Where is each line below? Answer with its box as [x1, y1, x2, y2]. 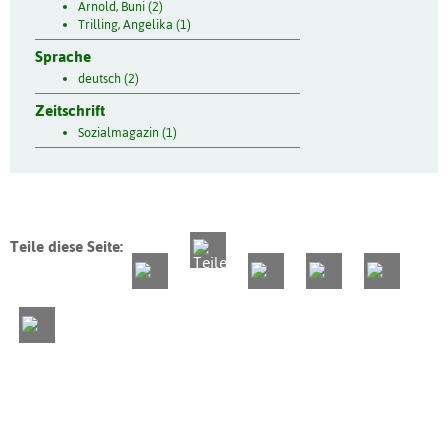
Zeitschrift [35, 101, 105, 119]
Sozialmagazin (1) [77, 124, 177, 140]
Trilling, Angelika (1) [77, 17, 191, 33]
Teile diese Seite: [10, 238, 123, 256]
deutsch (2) [77, 70, 139, 86]
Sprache [35, 47, 91, 65]
